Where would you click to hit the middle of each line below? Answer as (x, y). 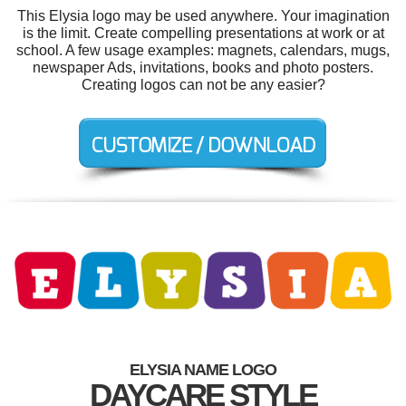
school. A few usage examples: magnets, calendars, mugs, (203, 50)
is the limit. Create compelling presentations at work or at (203, 33)
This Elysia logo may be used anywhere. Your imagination (203, 16)
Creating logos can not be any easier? (203, 85)
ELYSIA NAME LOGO (203, 369)
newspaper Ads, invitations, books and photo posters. (203, 68)
